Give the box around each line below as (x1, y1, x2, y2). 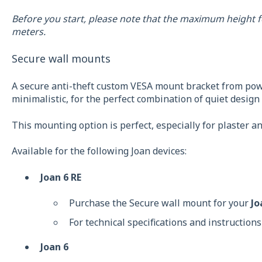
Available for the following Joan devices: (11, 144, 187, 158)
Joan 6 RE (40, 170, 81, 184)
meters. (11, 25, 46, 38)
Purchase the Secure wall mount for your (68, 196, 251, 209)
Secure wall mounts (11, 51, 111, 66)
